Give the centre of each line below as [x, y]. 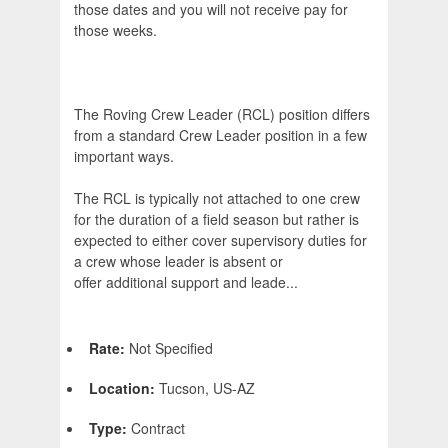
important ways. [124, 156]
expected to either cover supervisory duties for [220, 240]
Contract [158, 428]
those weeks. [117, 30]
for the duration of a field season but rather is [216, 219]
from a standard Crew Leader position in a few [220, 135]
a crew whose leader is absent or [178, 261]
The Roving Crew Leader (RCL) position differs [222, 114]
